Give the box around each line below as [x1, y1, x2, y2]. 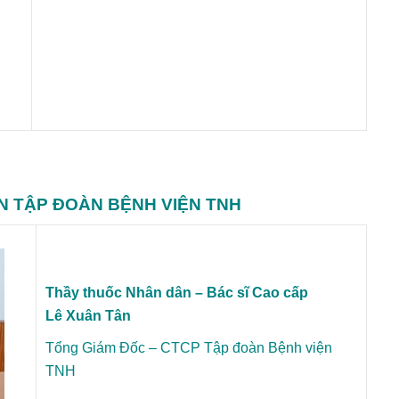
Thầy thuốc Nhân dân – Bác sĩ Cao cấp [45, 285, 308, 300]
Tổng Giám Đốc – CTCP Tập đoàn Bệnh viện [45, 340, 332, 355]
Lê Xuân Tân [45, 308, 131, 323]
